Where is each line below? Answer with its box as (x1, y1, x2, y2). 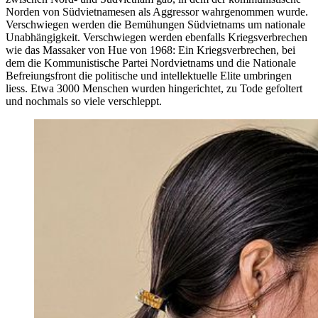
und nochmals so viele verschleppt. (6, 95, 162, 108)
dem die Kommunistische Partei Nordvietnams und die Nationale (6, 57, 296, 70)
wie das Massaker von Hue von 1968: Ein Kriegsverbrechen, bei (6, 44, 295, 57)
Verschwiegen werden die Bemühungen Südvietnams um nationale (6, 18, 305, 31)
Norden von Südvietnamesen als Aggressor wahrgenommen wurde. (6, 6, 308, 18)
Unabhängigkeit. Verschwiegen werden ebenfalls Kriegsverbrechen (6, 31, 307, 44)
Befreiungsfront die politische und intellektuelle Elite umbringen (6, 70, 292, 82)
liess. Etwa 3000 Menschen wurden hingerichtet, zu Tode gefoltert (6, 82, 302, 95)
